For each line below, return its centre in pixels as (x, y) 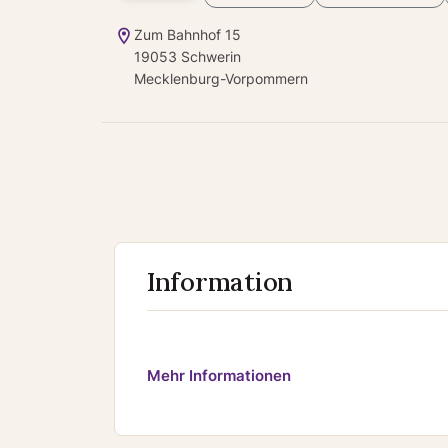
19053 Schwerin (187, 56)
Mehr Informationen (219, 375)
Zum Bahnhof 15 (187, 34)
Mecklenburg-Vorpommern (221, 78)
